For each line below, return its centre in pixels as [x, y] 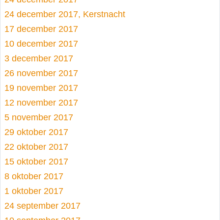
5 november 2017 [39, 117]
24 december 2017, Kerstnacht [65, 14]
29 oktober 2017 [36, 132]
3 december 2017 [39, 58]
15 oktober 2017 [36, 162]
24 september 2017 [42, 206]
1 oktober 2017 [34, 191]
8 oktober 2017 [34, 176]
